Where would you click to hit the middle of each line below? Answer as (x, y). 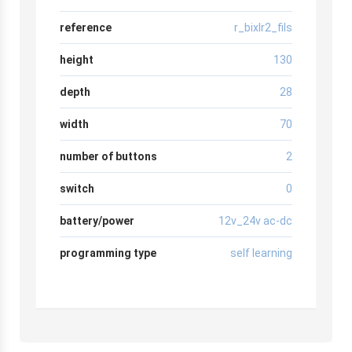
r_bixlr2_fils (263, 27)
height (77, 59)
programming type (108, 253)
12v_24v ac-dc (255, 220)
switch (77, 188)
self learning (261, 253)
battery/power (97, 220)
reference (86, 27)
